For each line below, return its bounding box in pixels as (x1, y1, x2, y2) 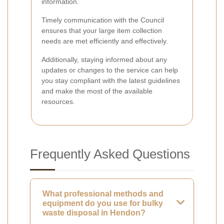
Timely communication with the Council (41, 15, 164, 24)
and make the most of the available (41, 86, 152, 95)
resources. (41, 97, 75, 105)
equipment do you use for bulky (42, 198, 163, 207)
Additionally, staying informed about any (41, 55, 167, 63)
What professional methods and (42, 189, 163, 198)
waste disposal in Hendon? (42, 208, 145, 217)
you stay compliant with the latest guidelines (41, 76, 180, 84)
